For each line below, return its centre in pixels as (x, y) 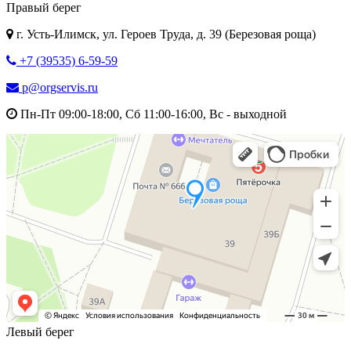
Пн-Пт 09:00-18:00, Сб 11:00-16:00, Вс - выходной (152, 114)
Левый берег (40, 331)
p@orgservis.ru (58, 87)
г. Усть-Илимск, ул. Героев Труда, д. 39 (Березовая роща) (165, 34)
